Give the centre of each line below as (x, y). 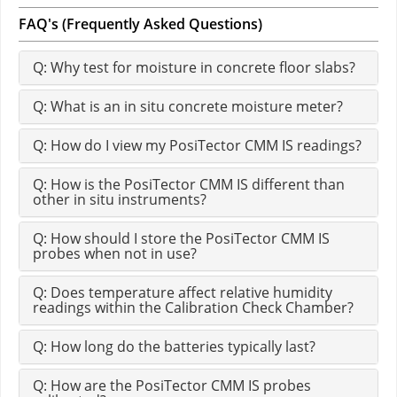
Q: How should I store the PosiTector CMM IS (181, 239)
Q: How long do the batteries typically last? (174, 347)
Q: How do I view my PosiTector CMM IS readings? (197, 146)
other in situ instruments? (120, 200)
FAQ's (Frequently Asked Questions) (140, 24)
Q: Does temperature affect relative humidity (183, 293)
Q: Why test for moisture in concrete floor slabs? (194, 68)
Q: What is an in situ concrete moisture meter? (188, 107)
